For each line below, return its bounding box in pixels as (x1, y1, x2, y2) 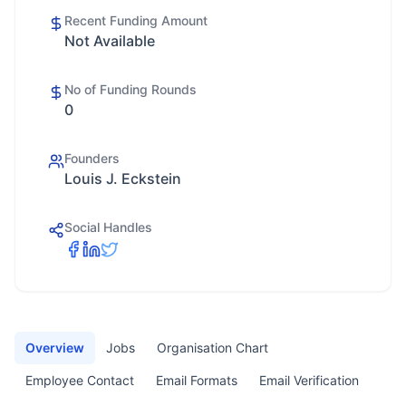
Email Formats (156, 372, 237, 388)
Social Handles (64, 219, 152, 235)
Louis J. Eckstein (64, 169, 181, 188)
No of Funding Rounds (64, 82, 197, 97)
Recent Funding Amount (64, 13, 208, 28)
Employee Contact (25, 372, 134, 388)
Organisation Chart (157, 340, 268, 355)
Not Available (64, 32, 155, 50)
